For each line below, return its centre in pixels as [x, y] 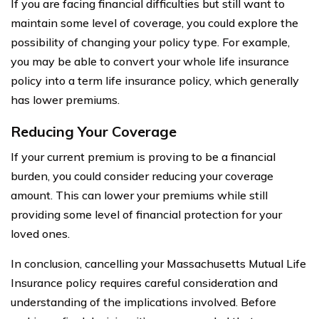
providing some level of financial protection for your [146, 214]
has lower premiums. [65, 99]
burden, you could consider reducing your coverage [142, 176]
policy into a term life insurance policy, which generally [155, 80]
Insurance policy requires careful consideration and [144, 282]
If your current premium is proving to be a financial [143, 156]
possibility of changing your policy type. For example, [150, 42]
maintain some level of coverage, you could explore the [155, 22]
